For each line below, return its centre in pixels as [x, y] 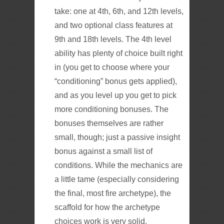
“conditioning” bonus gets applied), [116, 81]
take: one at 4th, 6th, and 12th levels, [119, 11]
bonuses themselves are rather [109, 123]
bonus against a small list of [104, 151]
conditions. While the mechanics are [119, 165]
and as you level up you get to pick [116, 95]
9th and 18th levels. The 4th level [113, 39]
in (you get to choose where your [112, 67]
